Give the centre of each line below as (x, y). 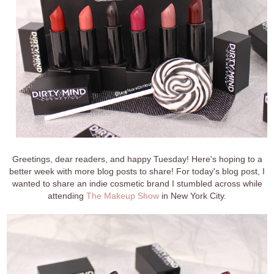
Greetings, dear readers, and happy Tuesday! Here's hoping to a (137, 159)
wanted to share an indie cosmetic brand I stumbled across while (137, 183)
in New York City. (193, 195)
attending (67, 195)
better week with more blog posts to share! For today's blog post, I (137, 171)
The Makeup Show (123, 195)
